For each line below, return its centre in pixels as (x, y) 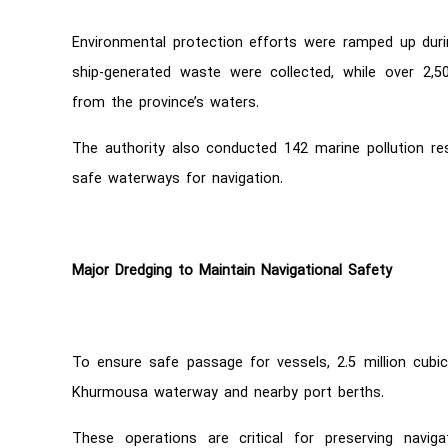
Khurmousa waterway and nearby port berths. (228, 394)
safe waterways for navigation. (177, 180)
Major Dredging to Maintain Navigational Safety (232, 272)
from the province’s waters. (165, 104)
